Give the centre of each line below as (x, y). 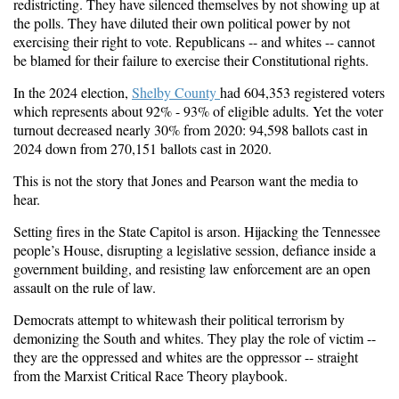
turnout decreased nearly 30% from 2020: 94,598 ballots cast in (191, 130)
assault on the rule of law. (85, 288)
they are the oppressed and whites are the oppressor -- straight (186, 357)
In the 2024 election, (73, 93)
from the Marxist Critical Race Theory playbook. (151, 376)
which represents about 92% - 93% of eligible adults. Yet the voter (198, 111)
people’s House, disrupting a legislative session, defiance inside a (195, 250)
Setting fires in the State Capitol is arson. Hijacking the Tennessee (197, 232)
